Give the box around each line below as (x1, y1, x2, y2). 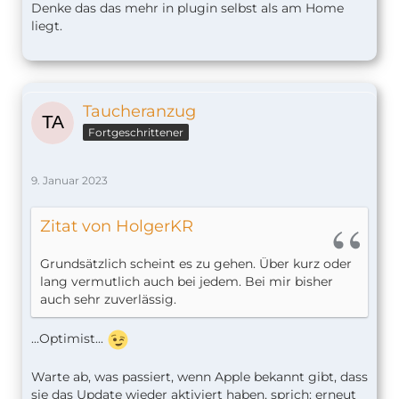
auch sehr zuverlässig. (40, 291, 176, 308)
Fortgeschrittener (88, 126, 183, 140)
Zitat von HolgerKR (40, 216, 193, 237)
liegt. (31, 18, 62, 35)
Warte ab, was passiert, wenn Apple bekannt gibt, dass (31, 369, 368, 386)
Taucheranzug (83, 102, 196, 122)
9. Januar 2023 (31, 174, 108, 188)
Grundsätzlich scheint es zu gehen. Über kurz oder (40, 256, 352, 273)
